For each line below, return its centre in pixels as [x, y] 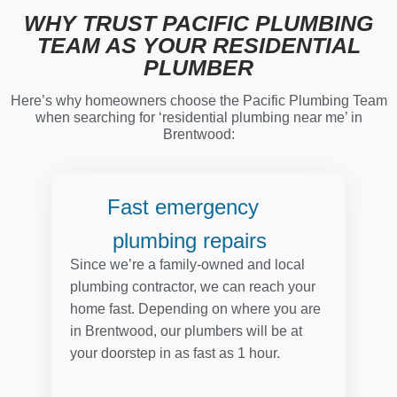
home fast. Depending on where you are [195, 309]
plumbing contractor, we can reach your [193, 287]
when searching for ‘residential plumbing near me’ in [198, 118]
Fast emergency [189, 207]
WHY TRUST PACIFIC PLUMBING [198, 23]
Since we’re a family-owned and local [187, 265]
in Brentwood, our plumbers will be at [186, 331]
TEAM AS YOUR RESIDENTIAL [198, 46]
